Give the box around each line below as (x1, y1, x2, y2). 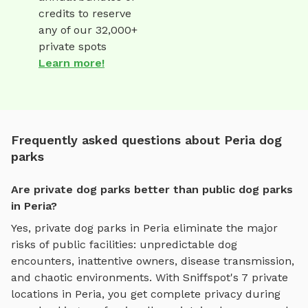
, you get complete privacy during (102, 287, 280, 301)
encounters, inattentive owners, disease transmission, (11, 254, 294, 268)
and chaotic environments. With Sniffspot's (11, 271, 241, 285)
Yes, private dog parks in (11, 221, 143, 235)
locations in (11, 287, 71, 301)
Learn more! (38, 56, 104, 70)
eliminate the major (170, 221, 278, 235)
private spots (38, 40, 107, 54)
